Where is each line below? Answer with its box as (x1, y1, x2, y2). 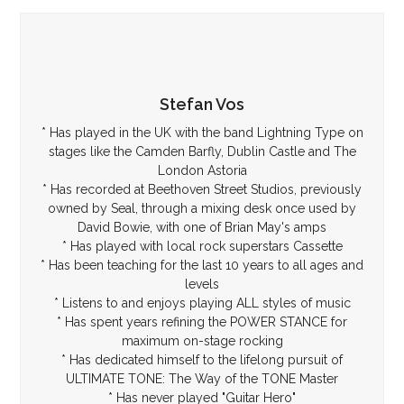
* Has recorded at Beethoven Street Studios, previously (42, 182, 362, 197)
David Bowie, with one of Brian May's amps (78, 220, 326, 234)
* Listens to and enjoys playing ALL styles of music (53, 296, 351, 310)
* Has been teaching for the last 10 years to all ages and (41, 258, 363, 272)
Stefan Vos (160, 95, 244, 114)
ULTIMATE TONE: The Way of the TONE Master (66, 372, 338, 386)
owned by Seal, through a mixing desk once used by (48, 201, 356, 216)
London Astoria (157, 163, 247, 178)
